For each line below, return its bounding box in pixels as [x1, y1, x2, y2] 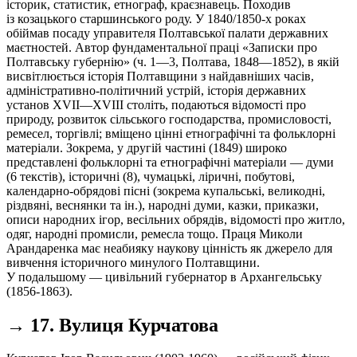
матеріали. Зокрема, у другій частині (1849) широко [6, 140, 287, 155]
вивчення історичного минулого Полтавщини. [6, 255, 260, 269]
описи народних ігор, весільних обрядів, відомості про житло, [6, 212, 345, 226]
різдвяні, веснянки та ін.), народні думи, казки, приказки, [6, 198, 319, 212]
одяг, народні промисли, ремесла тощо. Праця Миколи [6, 226, 303, 241]
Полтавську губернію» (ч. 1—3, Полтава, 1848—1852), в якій [6, 54, 339, 69]
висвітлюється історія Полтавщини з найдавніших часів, [6, 69, 314, 83]
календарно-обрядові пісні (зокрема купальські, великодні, [6, 183, 325, 198]
